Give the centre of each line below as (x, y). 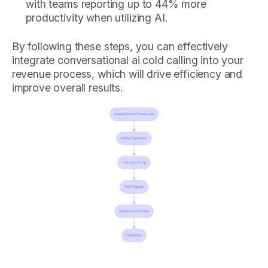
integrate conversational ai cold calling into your (127, 60)
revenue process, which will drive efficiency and (127, 74)
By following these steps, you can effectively (120, 46)
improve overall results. (67, 87)
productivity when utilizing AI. (97, 18)
